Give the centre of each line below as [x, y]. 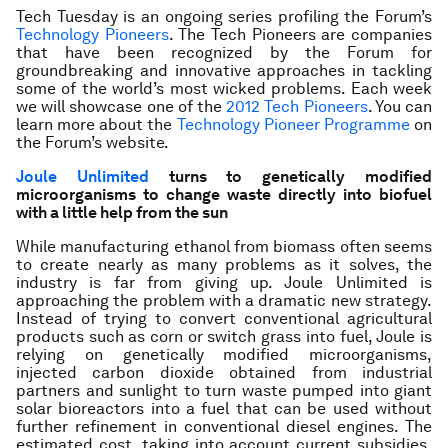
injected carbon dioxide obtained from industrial [224, 372]
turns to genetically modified [300, 176]
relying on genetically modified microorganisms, [224, 354]
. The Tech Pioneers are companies [300, 34]
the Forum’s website [90, 142]
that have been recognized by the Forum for [224, 52]
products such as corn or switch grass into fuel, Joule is [224, 336]
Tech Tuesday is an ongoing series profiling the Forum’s [224, 16]
